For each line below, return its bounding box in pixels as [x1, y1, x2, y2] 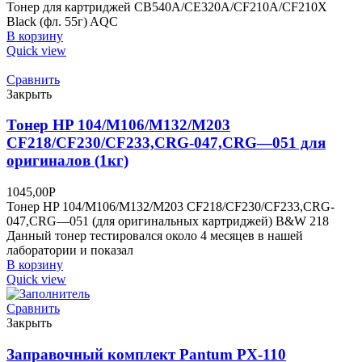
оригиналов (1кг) [6, 152, 128, 170]
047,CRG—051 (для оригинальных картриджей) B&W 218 [6, 213, 329, 228]
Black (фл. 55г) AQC [6, 14, 118, 28]
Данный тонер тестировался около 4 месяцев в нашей [6, 228, 303, 242]
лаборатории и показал [6, 242, 133, 257]
